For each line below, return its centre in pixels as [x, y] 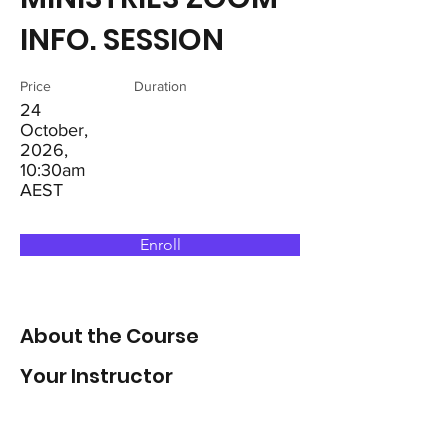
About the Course [109, 336]
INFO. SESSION [122, 40]
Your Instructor [96, 376]
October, [54, 130]
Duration [160, 86]
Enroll [160, 244]
